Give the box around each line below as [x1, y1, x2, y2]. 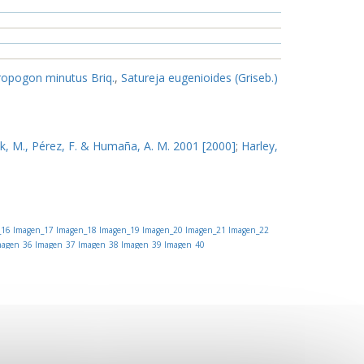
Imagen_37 [32, 239, 76, 250]
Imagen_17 [10, 224, 54, 236]
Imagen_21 [182, 224, 226, 236]
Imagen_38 [75, 239, 119, 250]
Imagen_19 [96, 224, 140, 236]
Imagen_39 [118, 239, 162, 250]
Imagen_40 [161, 239, 205, 250]
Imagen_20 [139, 224, 183, 236]
